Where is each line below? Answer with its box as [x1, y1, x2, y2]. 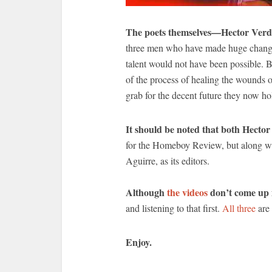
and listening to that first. [126, 202, 222, 214]
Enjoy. [126, 235, 152, 249]
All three [222, 202, 256, 214]
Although [126, 185, 167, 199]
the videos [167, 185, 208, 199]
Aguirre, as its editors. [126, 154, 209, 167]
